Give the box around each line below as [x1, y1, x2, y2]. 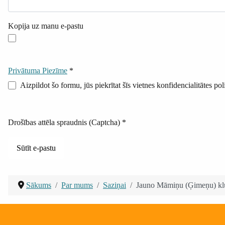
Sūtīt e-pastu [17, 143, 56, 152]
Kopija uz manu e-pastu [8, 22, 83, 31]
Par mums [61, 181, 93, 190]
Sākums [26, 181, 51, 190]
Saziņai [103, 181, 126, 190]
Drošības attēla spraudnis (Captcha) [8, 118, 120, 127]
